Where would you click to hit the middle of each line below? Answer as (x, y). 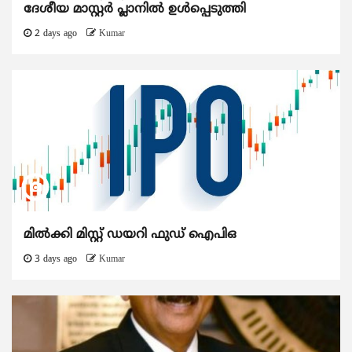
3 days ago (56, 259)
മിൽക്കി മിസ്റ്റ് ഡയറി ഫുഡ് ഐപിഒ (130, 235)
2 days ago (56, 34)
